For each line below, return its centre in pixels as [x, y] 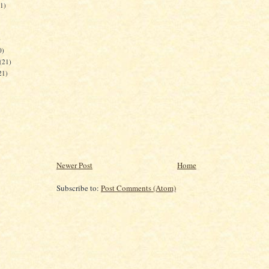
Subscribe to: [79, 188]
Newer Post [74, 165]
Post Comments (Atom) [138, 188]
